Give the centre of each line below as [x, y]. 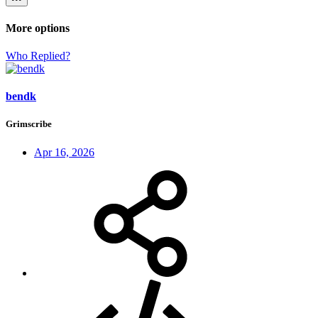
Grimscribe [29, 124]
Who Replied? [38, 55]
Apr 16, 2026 [64, 152]
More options [38, 28]
